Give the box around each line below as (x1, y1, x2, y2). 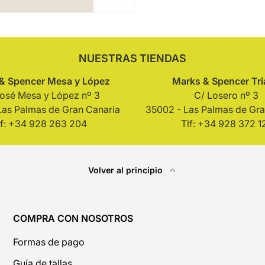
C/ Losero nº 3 (193, 89, 258, 102)
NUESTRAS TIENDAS (79, 51, 186, 64)
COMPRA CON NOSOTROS (13, 212, 133, 225)
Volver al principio (88, 165, 165, 176)
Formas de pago (13, 236, 85, 248)
